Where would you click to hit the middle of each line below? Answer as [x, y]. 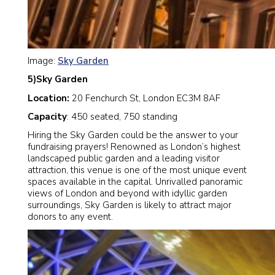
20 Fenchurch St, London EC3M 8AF [145, 98]
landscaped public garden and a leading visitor [124, 158]
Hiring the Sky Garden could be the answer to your [133, 135]
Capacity [47, 116]
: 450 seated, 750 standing [122, 116]
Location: [48, 98]
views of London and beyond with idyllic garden [127, 193]
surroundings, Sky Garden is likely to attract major [130, 205]
